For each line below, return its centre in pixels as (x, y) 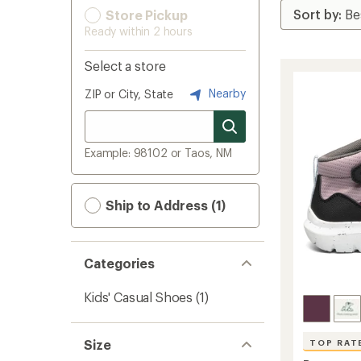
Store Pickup (145, 15)
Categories (120, 263)
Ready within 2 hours (139, 31)
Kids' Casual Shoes (139, 297)
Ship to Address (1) (164, 205)
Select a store (125, 66)
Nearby (226, 93)
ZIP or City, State (129, 94)
